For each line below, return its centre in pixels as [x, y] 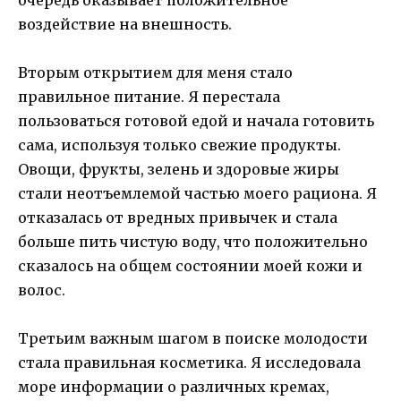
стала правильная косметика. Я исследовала [189, 363]
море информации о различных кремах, [174, 387]
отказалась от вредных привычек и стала [178, 218]
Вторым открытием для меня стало [155, 73]
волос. [42, 290]
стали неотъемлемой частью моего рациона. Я [197, 194]
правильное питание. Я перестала [149, 97]
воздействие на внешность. [125, 24]
